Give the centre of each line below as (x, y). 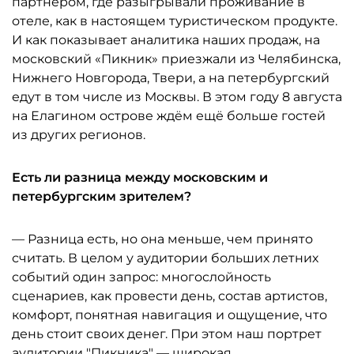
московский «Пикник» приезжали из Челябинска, (176, 59)
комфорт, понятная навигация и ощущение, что (169, 315)
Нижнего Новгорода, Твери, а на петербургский (171, 78)
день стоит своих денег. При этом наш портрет (167, 334)
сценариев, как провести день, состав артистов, (169, 296)
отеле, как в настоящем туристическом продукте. (175, 21)
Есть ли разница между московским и (140, 177)
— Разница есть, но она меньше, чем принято (162, 239)
